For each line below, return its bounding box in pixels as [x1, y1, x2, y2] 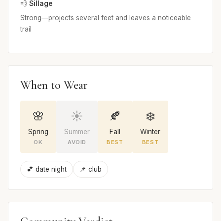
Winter [140, 127, 160, 136]
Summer [64, 127, 90, 136]
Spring [28, 127, 48, 136]
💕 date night [27, 165, 67, 173]
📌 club [79, 165, 102, 173]
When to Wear [20, 77, 88, 92]
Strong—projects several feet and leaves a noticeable [20, 13, 191, 22]
